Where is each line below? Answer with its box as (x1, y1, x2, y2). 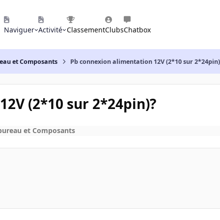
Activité (38, 25, 63, 34)
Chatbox (123, 25, 151, 34)
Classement (66, 25, 105, 34)
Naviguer (4, 25, 35, 34)
